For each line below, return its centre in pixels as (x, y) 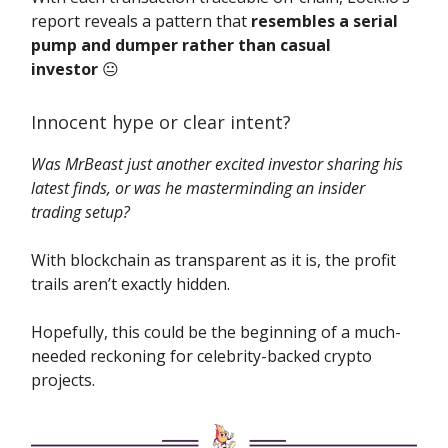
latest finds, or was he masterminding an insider (198, 188)
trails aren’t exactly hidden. (130, 284)
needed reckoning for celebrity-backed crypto (201, 356)
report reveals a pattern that (141, 21)
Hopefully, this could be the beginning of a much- (216, 332)
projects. (63, 380)
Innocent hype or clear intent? (161, 122)
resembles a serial (324, 21)
